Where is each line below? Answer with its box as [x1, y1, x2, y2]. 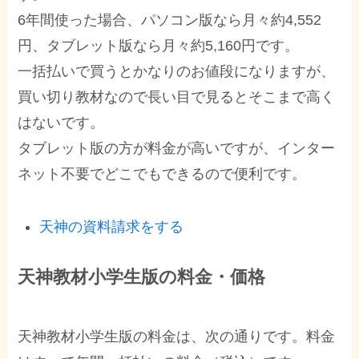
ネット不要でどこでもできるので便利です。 [18, 166, 307, 183]
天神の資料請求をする [39, 218, 184, 235]
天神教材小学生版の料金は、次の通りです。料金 [18, 329, 336, 345]
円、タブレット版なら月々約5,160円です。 [18, 38, 300, 54]
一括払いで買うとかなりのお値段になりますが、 [18, 63, 336, 80]
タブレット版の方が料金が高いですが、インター [18, 140, 336, 157]
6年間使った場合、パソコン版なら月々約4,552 [18, 12, 322, 29]
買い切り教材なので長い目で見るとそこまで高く [18, 89, 336, 106]
